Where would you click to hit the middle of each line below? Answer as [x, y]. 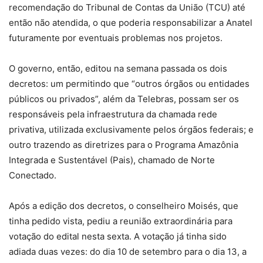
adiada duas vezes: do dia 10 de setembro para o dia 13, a [128, 252]
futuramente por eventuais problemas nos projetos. [116, 38]
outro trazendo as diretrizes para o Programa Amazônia [124, 145]
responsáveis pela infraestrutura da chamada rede [113, 114]
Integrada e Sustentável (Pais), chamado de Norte [112, 160]
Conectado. [33, 176]
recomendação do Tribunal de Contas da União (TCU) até [127, 8]
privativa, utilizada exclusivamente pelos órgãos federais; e [131, 130]
